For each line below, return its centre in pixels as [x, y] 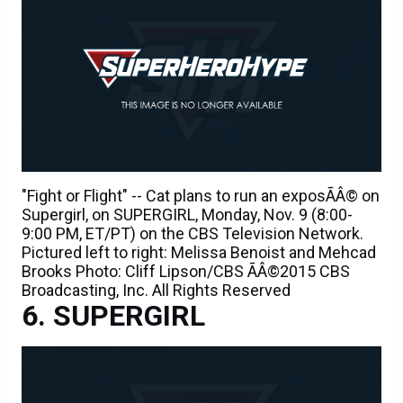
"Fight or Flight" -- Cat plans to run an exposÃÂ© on [201, 196]
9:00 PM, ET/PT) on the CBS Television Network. [193, 234]
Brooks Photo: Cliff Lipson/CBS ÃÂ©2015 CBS [186, 272]
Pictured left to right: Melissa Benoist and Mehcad [199, 253]
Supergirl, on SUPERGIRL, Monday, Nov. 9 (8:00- [187, 215]
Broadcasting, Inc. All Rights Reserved [156, 291]
